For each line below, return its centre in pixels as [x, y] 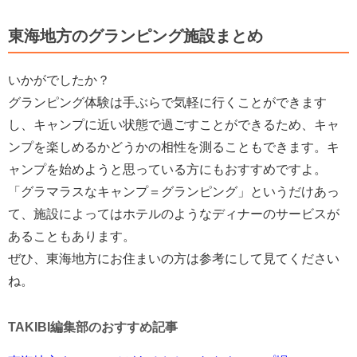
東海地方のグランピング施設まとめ [135, 35]
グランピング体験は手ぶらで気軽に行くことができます [167, 102]
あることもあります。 [72, 236]
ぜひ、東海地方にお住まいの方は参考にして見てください [174, 258]
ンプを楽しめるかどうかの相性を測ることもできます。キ [174, 147]
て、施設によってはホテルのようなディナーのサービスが [174, 214]
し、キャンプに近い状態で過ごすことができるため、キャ [174, 124]
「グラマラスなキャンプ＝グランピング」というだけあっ [174, 191]
